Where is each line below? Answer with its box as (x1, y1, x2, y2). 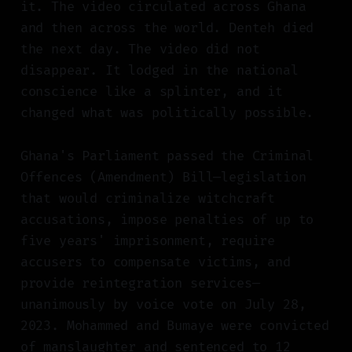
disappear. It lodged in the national (20, 62, 299, 79)
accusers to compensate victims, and (20, 254, 291, 271)
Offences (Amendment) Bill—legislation (20, 169, 306, 186)
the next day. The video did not (20, 41, 260, 58)
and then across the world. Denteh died (20, 20, 314, 37)
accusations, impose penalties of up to (20, 211, 314, 229)
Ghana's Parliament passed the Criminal (20, 148, 314, 165)
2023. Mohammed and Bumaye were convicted (20, 317, 329, 335)
